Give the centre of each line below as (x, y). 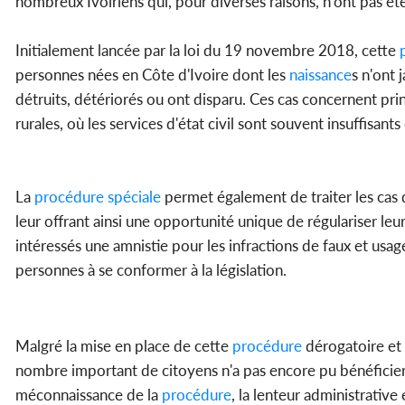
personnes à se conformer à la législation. (151, 270)
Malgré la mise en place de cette (122, 346)
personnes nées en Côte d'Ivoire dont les (151, 75)
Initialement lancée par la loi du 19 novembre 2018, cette (206, 51)
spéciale (132, 197)
